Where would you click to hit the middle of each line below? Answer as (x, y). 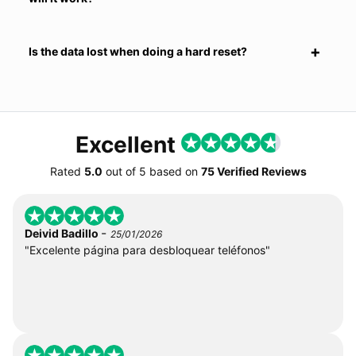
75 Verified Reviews (253, 172)
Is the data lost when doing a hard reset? (138, 52)
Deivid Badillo (63, 234)
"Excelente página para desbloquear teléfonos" (147, 250)
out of (120, 172)
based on (173, 172)
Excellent (128, 145)
